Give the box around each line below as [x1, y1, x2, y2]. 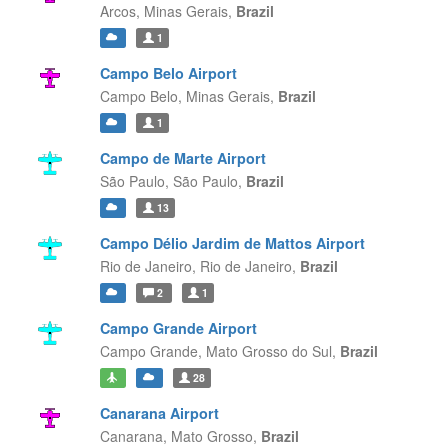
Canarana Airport [99, 403, 219, 423]
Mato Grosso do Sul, [205, 341, 340, 361]
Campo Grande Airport [99, 318, 257, 338]
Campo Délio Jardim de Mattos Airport [99, 233, 365, 253]
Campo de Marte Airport [99, 148, 266, 168]
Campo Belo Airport [99, 63, 237, 83]
